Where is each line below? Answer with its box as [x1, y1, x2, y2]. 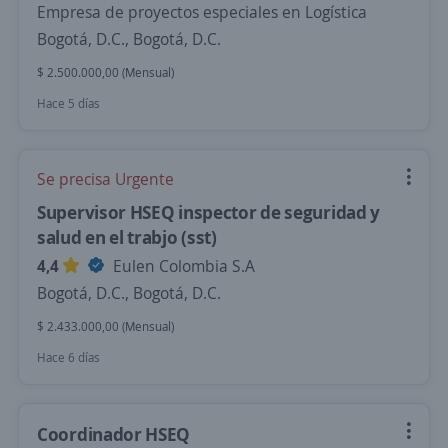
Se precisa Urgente [37, 168, 174, 190]
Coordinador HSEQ [37, 422, 191, 446]
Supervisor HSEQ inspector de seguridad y [37, 200, 381, 224]
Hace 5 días [37, 95, 100, 112]
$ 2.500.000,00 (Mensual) [37, 64, 174, 81]
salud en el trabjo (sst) [37, 225, 217, 249]
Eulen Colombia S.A [109, 255, 255, 277]
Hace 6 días [37, 349, 100, 366]
